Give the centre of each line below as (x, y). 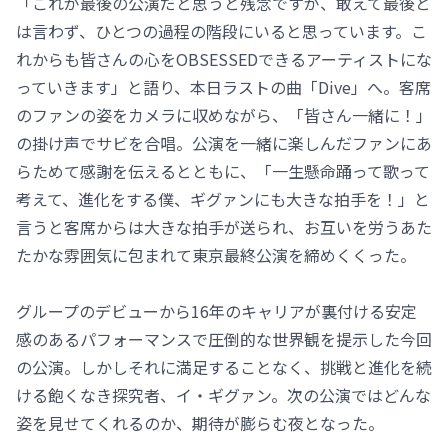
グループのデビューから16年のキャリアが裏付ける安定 (216, 311)
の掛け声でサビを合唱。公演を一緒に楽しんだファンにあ (224, 143)
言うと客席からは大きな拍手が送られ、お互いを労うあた (224, 227)
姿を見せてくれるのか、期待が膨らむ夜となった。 (200, 423)
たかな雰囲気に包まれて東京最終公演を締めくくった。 (216, 255)
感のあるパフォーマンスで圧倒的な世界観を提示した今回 (224, 339)
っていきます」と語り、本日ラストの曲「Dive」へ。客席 (223, 87)
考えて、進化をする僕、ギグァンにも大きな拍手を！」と (223, 199)
